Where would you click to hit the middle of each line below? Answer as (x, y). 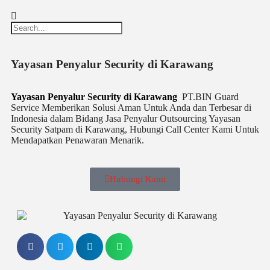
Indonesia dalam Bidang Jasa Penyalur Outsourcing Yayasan (126, 118)
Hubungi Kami (138, 179)
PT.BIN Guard (208, 97)
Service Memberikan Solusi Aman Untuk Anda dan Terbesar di (131, 108)
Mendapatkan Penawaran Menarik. (77, 140)
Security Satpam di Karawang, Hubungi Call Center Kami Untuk (135, 129)
